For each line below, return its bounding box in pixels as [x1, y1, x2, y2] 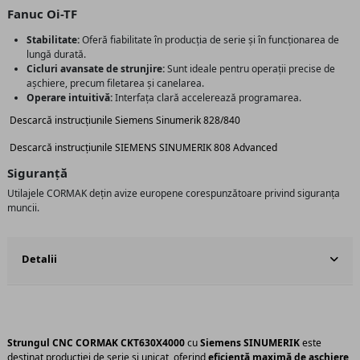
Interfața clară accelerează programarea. [112, 91, 301, 105]
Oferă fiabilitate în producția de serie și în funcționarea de [80, 33, 339, 47]
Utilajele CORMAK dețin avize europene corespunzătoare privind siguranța [7, 186, 340, 200]
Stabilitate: [27, 33, 80, 47]
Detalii [22, 252, 57, 267]
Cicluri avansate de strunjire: [27, 62, 165, 76]
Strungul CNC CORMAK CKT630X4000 [7, 336, 185, 350]
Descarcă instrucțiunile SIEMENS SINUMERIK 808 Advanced [10, 140, 277, 154]
